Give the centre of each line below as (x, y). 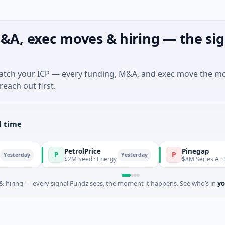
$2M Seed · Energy (60, 159)
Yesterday (103, 154)
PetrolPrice (52, 151)
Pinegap (164, 151)
